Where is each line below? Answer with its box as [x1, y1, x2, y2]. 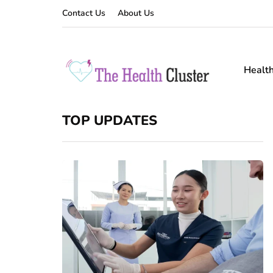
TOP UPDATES [62, 112, 157, 130]
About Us [118, 7, 154, 19]
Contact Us [62, 7, 105, 19]
